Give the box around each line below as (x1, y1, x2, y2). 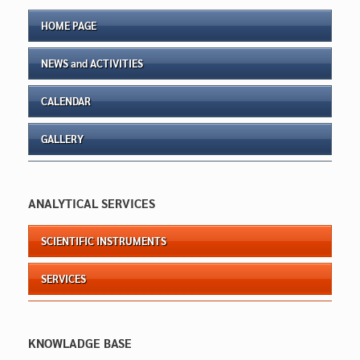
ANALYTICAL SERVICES (28, 194, 155, 211)
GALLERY (41, 131, 84, 145)
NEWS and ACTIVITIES (41, 55, 143, 70)
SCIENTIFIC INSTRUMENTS (41, 233, 166, 247)
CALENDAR (41, 93, 91, 108)
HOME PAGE (41, 18, 96, 32)
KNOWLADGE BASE (28, 334, 132, 350)
